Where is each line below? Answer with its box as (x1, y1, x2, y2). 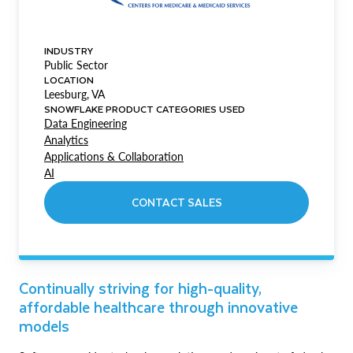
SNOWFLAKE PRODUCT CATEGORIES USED (44, 101, 245, 117)
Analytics (44, 133, 88, 147)
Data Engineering (44, 117, 127, 130)
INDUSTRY (44, 43, 93, 58)
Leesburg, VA (44, 87, 105, 101)
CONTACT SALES (131, 193, 222, 211)
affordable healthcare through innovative (19, 295, 298, 319)
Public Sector (44, 58, 108, 72)
